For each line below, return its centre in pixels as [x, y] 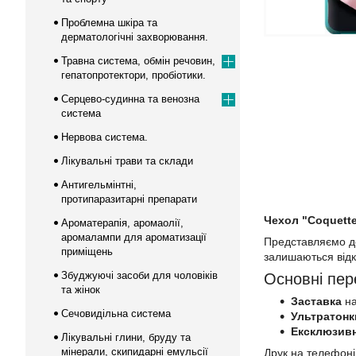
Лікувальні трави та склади [127, 161]
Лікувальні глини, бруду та [126, 337]
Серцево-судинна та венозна [130, 99]
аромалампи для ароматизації [134, 237]
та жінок [81, 290]
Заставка [316, 301]
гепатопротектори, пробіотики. [133, 75]
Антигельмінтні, [99, 185]
